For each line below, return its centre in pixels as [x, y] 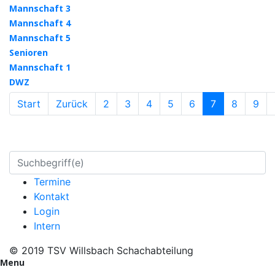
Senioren [29, 52]
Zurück [72, 103]
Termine [52, 181]
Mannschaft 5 [40, 37]
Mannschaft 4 [40, 23]
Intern [47, 226]
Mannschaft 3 [40, 8]
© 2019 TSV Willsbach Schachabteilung [101, 250]
